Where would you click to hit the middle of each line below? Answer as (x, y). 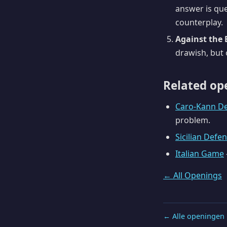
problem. (193, 120)
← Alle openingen (194, 216)
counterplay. (199, 23)
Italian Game (200, 153)
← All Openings (193, 175)
